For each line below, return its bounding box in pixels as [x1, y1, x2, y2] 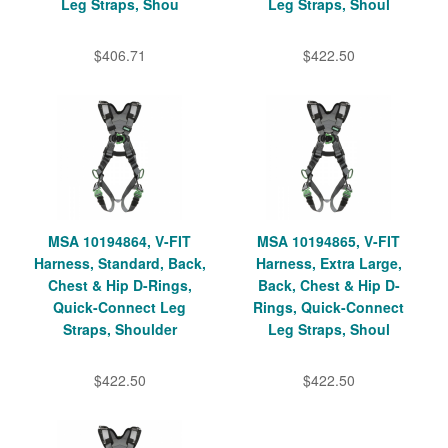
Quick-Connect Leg [53, 296, 186, 317]
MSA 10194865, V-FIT [257, 230, 400, 251]
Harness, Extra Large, [255, 252, 402, 273]
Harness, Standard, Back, [33, 252, 206, 273]
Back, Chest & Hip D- [257, 274, 400, 295]
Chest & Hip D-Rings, [47, 274, 192, 295]
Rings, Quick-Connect [253, 296, 404, 317]
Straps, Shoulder [62, 318, 177, 339]
